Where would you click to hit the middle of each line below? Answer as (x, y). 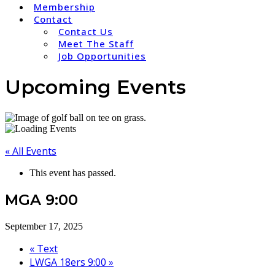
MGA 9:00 (41, 199)
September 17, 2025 (44, 226)
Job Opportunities (102, 56)
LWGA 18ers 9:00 (69, 262)
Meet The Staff (96, 44)
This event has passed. (73, 172)
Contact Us (86, 31)
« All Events (31, 151)
